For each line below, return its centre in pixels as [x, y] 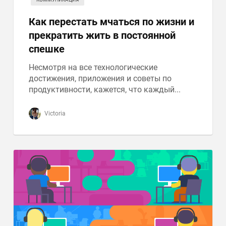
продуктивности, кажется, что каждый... [105, 90]
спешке [47, 49]
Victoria [54, 114]
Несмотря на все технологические [93, 67]
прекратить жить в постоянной [102, 35]
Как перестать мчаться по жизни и [112, 22]
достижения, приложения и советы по [100, 78]
